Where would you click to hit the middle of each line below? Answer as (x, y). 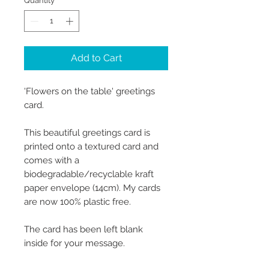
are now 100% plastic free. (77, 201)
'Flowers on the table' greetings (89, 91)
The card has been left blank (83, 229)
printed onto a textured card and (91, 146)
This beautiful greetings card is (87, 132)
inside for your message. (74, 243)
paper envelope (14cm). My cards (92, 188)
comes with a (52, 160)
